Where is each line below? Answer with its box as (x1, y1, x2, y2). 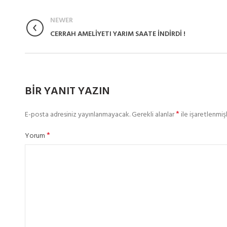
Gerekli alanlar (131, 109, 176, 121)
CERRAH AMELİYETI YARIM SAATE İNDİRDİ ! (50, 28, 185, 40)
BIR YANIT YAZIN (24, 83, 110, 100)
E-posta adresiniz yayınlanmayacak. (24, 109, 130, 121)
